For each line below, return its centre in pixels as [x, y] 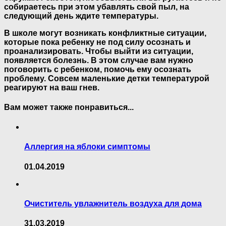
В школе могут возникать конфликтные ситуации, [105, 33]
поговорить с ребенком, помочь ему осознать [98, 69]
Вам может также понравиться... [69, 107]
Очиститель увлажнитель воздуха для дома [113, 203]
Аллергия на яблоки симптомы [87, 147]
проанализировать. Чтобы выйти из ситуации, [99, 51]
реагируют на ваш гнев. [52, 87]
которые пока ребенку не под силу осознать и [97, 42]
